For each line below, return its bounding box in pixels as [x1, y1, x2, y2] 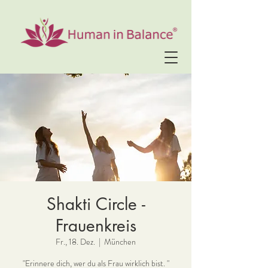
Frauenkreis [55, 215, 136, 236]
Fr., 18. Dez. [56, 236, 95, 248]
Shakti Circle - [46, 193, 145, 215]
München [104, 236, 136, 248]
